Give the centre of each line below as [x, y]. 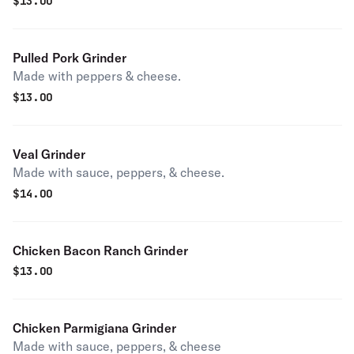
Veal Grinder [49, 154]
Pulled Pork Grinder [70, 58]
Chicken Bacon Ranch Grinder [100, 250]
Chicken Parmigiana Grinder [94, 328]
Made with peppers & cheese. [97, 76]
